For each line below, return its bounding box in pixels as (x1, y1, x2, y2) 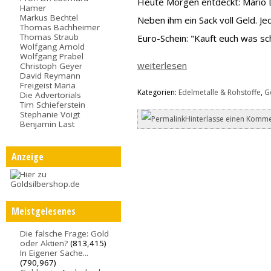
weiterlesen (137, 59, 188, 72)
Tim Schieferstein (20, 99, 86, 110)
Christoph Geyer (20, 60, 83, 71)
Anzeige (11, 149, 44, 163)
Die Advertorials (20, 89, 82, 100)
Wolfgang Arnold (20, 41, 85, 52)
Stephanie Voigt (20, 108, 80, 120)
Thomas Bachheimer (20, 21, 100, 33)
